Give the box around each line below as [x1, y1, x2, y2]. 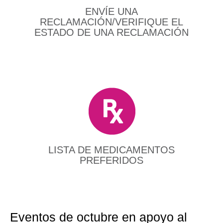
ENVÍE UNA [85, 6, 138, 17]
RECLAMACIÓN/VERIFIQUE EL [40, 16, 183, 28]
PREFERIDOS [80, 155, 143, 166]
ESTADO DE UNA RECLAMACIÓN [34, 27, 189, 38]
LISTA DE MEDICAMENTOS [48, 144, 175, 156]
